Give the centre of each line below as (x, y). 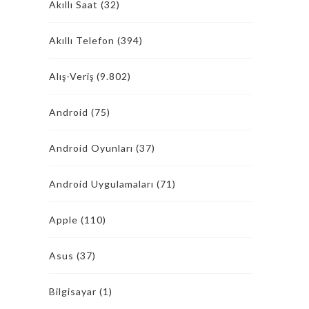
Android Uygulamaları (101, 184)
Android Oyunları (91, 148)
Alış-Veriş (71, 76)
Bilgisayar (73, 291)
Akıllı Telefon (82, 40)
